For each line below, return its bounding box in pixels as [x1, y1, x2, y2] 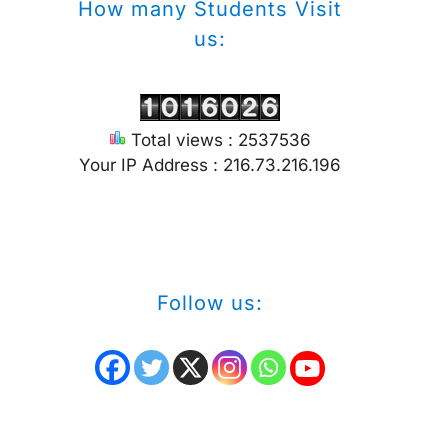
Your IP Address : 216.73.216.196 [79, 155, 341, 175]
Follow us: [157, 291, 263, 315]
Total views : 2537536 [125, 130, 311, 150]
